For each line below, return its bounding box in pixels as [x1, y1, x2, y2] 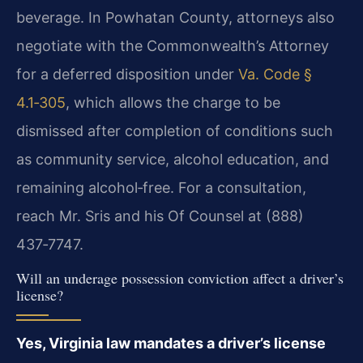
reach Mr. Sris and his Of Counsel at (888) [16, 207, 304, 224]
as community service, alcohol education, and [16, 150, 329, 168]
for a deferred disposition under [16, 65, 238, 83]
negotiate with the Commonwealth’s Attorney [16, 36, 329, 54]
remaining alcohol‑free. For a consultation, [16, 178, 306, 196]
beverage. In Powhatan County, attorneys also [16, 8, 335, 26]
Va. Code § [238, 65, 312, 83]
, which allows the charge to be [66, 93, 280, 111]
